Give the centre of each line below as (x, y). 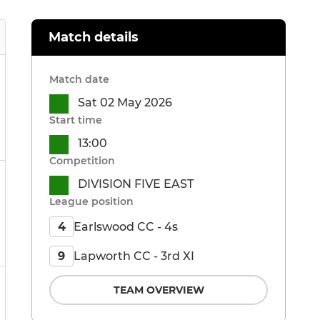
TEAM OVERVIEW (159, 290)
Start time (76, 120)
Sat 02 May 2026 (125, 103)
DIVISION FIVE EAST (136, 184)
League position (91, 202)
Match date (79, 80)
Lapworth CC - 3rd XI (134, 256)
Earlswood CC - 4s (126, 226)
